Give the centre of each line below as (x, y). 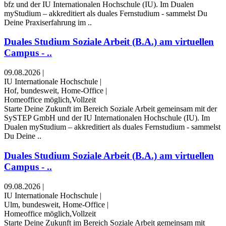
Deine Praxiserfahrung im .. (48, 22)
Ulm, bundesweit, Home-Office (54, 204)
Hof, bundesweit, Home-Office (54, 91)
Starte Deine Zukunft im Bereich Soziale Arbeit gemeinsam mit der (110, 109)
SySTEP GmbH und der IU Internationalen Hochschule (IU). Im (107, 118)
